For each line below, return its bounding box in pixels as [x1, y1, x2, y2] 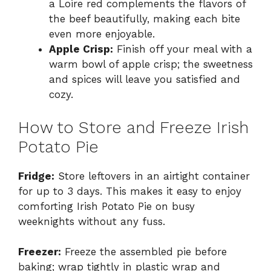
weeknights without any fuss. [18, 215, 165, 227]
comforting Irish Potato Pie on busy [18, 200, 195, 212]
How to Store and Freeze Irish [18, 117, 249, 137]
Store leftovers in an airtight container [54, 169, 250, 182]
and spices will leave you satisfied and [49, 73, 240, 86]
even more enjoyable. [49, 28, 155, 41]
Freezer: [18, 246, 61, 258]
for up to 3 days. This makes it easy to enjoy [18, 184, 241, 197]
